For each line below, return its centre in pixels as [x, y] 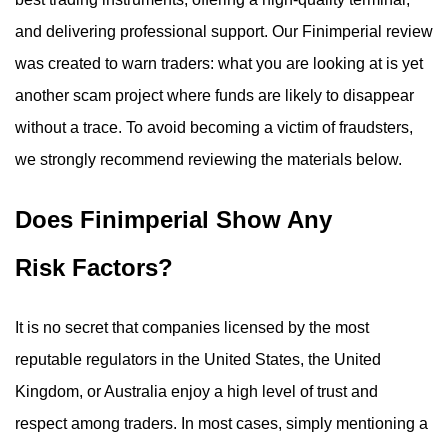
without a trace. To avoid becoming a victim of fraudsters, [214, 127]
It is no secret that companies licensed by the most [192, 327]
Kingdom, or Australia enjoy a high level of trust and [196, 391]
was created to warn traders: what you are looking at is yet [219, 63]
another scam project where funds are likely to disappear [214, 95]
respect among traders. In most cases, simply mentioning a [221, 423]
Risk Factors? [94, 267]
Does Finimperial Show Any [173, 219]
